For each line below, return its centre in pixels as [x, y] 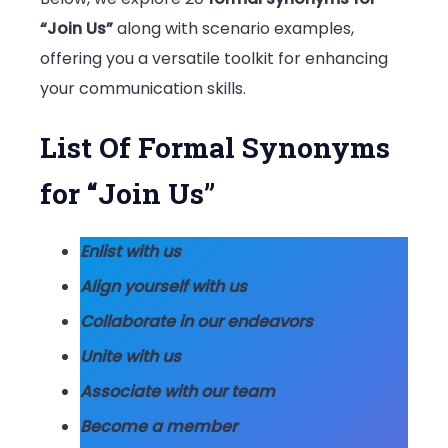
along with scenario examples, [233, 28]
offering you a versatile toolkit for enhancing [214, 58]
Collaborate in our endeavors [196, 322]
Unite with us [130, 357]
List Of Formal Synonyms [215, 148]
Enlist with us [130, 252]
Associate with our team [177, 392]
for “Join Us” [127, 194]
